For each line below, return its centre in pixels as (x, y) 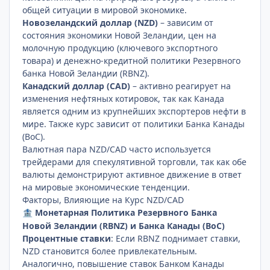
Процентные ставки (67, 238)
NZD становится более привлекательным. (110, 251)
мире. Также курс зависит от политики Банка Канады (134, 124)
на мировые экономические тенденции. (106, 187)
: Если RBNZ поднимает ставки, (176, 238)
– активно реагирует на (181, 86)
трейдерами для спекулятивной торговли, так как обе (135, 162)
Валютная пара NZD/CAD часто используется (117, 149)
